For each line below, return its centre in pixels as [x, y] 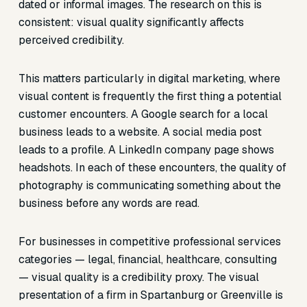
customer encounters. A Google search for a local [143, 114]
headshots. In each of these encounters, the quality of [152, 168]
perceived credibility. [71, 40]
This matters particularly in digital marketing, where [149, 78]
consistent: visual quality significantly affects [131, 22]
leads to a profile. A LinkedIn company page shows [146, 150]
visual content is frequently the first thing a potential [150, 96]
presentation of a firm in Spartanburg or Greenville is [150, 295]
